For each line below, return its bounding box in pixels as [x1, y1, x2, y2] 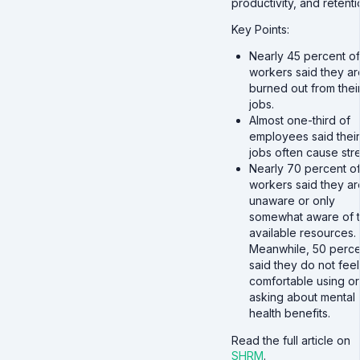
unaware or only [248, 194, 335, 208]
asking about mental [248, 290, 355, 305]
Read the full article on [231, 333, 350, 348]
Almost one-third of [248, 113, 350, 128]
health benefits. [248, 306, 330, 321]
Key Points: [231, 22, 289, 37]
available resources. [248, 226, 356, 240]
